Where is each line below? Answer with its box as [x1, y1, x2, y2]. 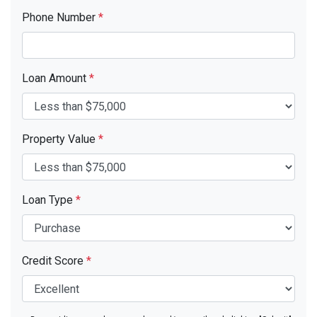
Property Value [22, 132, 98, 146]
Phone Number [22, 11, 98, 24]
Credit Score [22, 254, 86, 267]
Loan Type [22, 193, 76, 207]
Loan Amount [22, 71, 89, 85]
